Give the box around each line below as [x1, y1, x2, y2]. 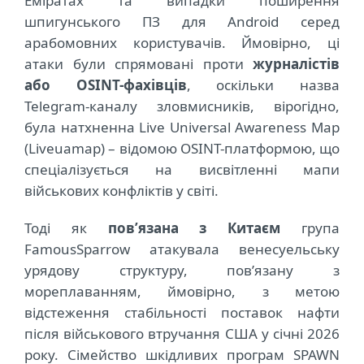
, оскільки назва [186, 76, 340, 95]
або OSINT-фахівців [24, 76, 187, 95]
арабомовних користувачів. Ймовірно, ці [24, 33, 340, 53]
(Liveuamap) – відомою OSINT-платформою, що [24, 139, 340, 158]
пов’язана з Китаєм [86, 219, 281, 238]
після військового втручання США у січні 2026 [24, 324, 340, 344]
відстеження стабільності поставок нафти [24, 303, 340, 323]
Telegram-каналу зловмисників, [24, 97, 274, 116]
